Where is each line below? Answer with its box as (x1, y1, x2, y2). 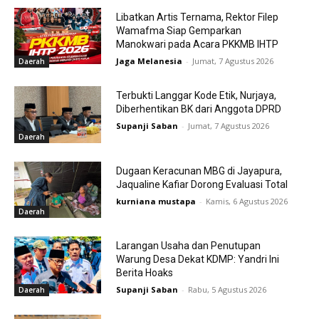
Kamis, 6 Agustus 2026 (205, 195, 288, 206)
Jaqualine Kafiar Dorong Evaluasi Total (115, 178, 288, 190)
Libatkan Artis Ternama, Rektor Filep (115, 11, 278, 23)
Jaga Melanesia (115, 55, 182, 66)
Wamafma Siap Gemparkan (115, 24, 241, 36)
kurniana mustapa (115, 195, 196, 206)
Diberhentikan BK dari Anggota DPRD (115, 103, 281, 115)
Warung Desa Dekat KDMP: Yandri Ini (115, 253, 279, 266)
